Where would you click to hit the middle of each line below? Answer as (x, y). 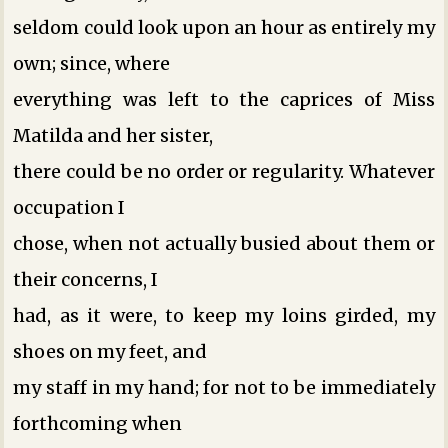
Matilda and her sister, (113, 135)
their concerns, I (86, 279)
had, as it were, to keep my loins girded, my (224, 315)
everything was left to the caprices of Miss (224, 99)
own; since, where (92, 63)
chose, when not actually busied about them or (224, 243)
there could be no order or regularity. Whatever (224, 171)
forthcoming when (98, 423)
